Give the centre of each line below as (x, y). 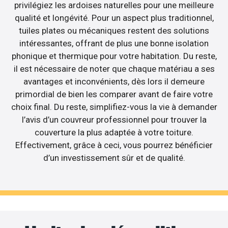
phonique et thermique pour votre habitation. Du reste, (114, 56)
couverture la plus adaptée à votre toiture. (114, 133)
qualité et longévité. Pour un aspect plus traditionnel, (114, 18)
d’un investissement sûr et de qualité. (114, 158)
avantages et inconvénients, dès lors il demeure (114, 82)
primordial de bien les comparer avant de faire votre (114, 94)
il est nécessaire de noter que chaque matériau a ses (114, 69)
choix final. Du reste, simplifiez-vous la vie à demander (114, 107)
